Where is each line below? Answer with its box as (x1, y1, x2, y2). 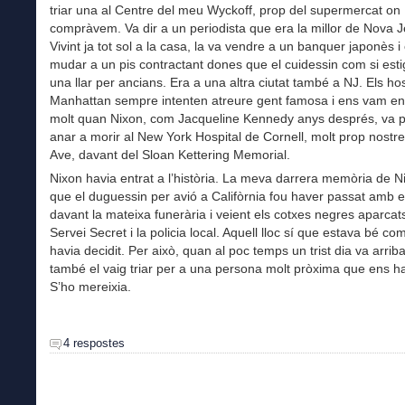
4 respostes (63, 335, 125, 350)
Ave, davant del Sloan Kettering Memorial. (50, 147, 290, 163)
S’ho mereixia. (50, 279, 131, 295)
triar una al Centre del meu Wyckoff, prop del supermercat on (50, 3, 400, 18)
